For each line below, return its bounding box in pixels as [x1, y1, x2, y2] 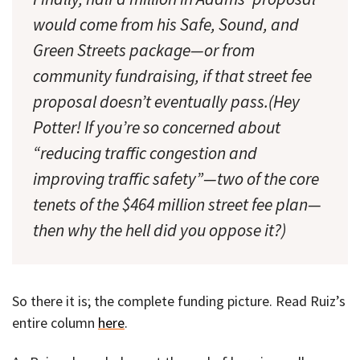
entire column [12, 313, 98, 333]
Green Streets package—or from [33, 39, 255, 61]
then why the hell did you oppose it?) [33, 219, 286, 241]
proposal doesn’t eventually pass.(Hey [33, 90, 300, 112]
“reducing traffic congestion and [33, 141, 257, 164]
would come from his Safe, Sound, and [33, 13, 299, 35]
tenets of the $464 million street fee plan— [33, 193, 321, 215]
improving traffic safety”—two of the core [33, 167, 319, 190]
